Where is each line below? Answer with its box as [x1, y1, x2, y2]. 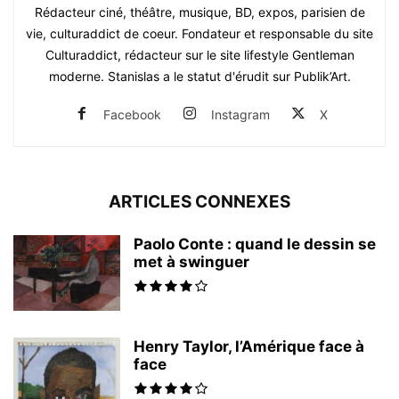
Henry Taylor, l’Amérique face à [134, 338, 364, 355]
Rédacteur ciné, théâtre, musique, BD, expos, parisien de [34, 4, 365, 20]
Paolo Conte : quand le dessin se [134, 235, 376, 253]
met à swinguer [134, 253, 249, 271]
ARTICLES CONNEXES [109, 191, 290, 212]
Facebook [103, 107, 161, 122]
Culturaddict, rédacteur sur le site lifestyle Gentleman [45, 47, 354, 62]
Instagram [211, 107, 270, 122]
